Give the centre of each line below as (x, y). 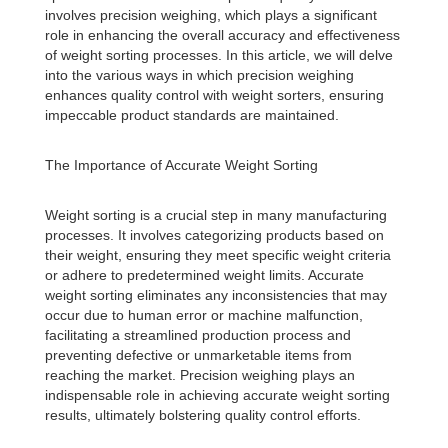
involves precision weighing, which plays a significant (211, 15)
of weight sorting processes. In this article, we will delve (219, 55)
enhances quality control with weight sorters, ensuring (214, 95)
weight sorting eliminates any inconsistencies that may (216, 295)
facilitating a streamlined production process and (198, 335)
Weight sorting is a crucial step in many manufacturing (216, 215)
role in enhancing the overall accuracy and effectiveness (222, 35)
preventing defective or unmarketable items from (198, 355)
